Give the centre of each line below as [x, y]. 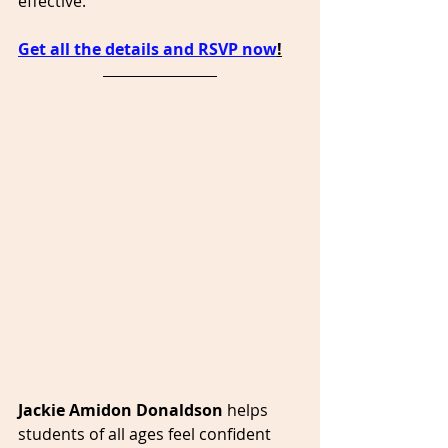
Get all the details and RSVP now [147, 48]
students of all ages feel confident [146, 433]
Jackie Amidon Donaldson [122, 409]
